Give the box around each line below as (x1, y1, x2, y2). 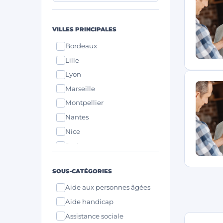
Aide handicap (65, 197, 113, 206)
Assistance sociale (65, 212, 123, 220)
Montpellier (65, 99, 104, 107)
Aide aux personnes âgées (65, 183, 150, 192)
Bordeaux (65, 42, 97, 50)
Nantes (65, 113, 89, 121)
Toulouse (65, 170, 95, 178)
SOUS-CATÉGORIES (52, 167, 112, 175)
